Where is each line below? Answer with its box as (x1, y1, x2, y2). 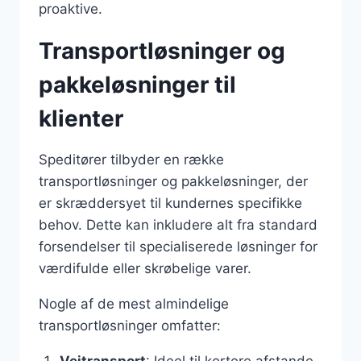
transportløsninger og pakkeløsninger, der (39, 173, 308, 189)
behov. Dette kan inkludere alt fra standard (39, 217, 317, 233)
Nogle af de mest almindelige (39, 296, 229, 312)
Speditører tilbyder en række (39, 151, 224, 168)
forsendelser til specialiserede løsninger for (39, 239, 317, 255)
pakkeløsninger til (39, 71, 236, 98)
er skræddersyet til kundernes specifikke (39, 195, 302, 211)
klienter (39, 105, 123, 132)
